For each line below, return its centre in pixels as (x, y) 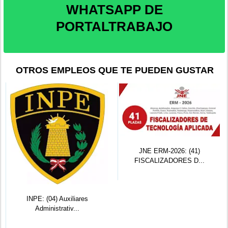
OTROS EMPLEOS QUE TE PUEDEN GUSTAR (115, 70)
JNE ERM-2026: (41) (170, 151)
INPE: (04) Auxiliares (58, 199)
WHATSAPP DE (114, 10)
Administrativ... (58, 209)
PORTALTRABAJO (115, 27)
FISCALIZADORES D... (170, 161)
